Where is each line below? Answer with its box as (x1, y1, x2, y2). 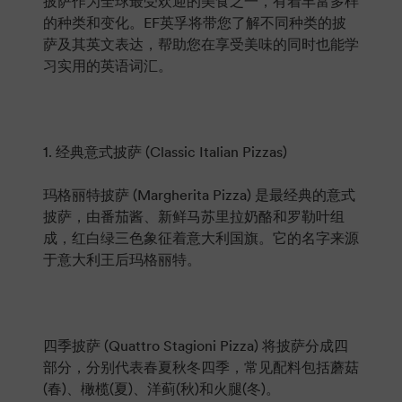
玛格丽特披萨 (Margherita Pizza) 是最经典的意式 (43, 185, 355, 205)
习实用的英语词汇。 (43, 56, 172, 75)
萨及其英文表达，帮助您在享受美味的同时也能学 (43, 34, 359, 54)
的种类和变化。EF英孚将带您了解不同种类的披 (43, 13, 346, 32)
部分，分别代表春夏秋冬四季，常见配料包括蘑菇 (43, 357, 359, 377)
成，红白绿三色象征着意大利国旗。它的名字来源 (43, 228, 359, 248)
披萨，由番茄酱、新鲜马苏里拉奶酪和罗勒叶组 (43, 206, 345, 226)
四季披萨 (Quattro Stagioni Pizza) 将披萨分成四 (43, 336, 348, 355)
